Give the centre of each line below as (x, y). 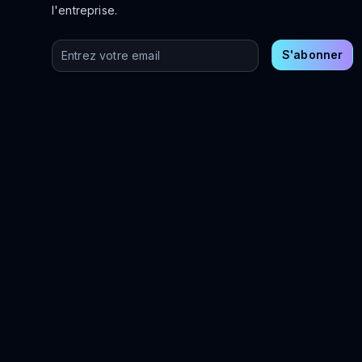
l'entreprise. (85, 10)
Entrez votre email (108, 48)
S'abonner (313, 55)
